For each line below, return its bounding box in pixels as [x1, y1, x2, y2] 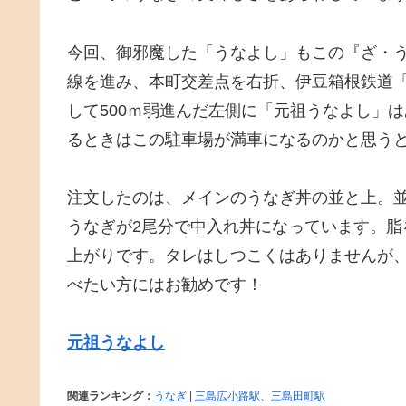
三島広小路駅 [195, 389, 260, 402]
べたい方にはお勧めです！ [67, 275, 263, 295]
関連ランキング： [67, 389, 154, 402]
